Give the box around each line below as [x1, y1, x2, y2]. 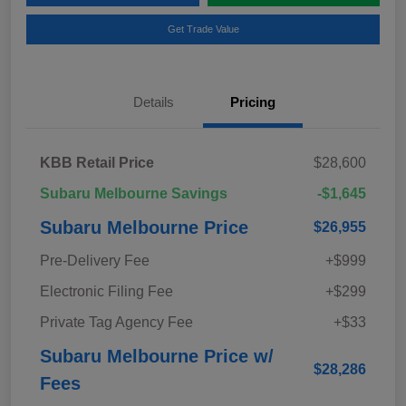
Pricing [230, 94, 275, 111]
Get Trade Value [167, 24, 239, 35]
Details [132, 94, 174, 111]
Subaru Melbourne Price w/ [40, 346, 274, 367]
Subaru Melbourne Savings [40, 186, 227, 202]
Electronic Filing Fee [40, 284, 173, 300]
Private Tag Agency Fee [40, 314, 193, 331]
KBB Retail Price [40, 155, 154, 171]
